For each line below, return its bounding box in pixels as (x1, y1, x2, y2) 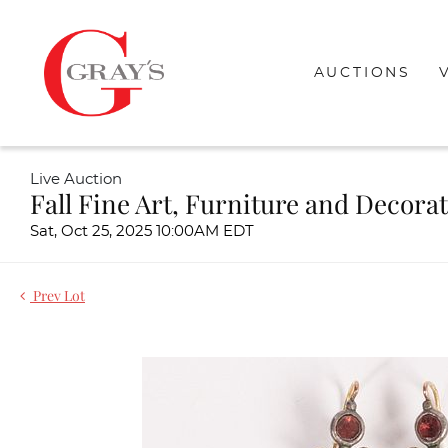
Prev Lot (30, 286, 85, 305)
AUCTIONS (313, 65, 411, 80)
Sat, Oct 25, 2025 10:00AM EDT (30, 224, 254, 239)
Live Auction (30, 172, 122, 187)
